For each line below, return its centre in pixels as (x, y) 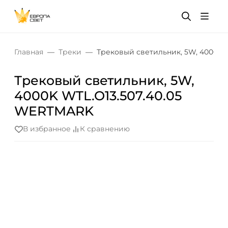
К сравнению (105, 129)
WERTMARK (54, 111)
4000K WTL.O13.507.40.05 (98, 96)
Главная (29, 52)
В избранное (47, 129)
